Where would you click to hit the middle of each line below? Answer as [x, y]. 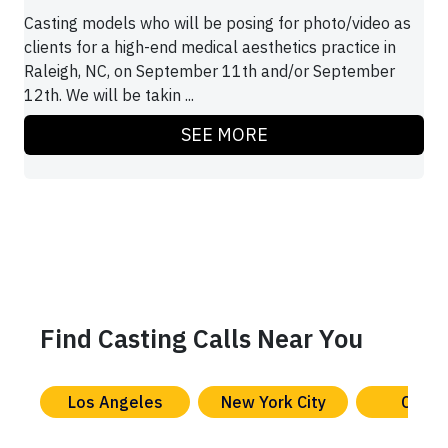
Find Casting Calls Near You [201, 339]
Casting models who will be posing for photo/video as [217, 23]
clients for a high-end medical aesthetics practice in [210, 47]
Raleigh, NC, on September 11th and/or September [209, 71]
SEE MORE [224, 135]
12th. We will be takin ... [109, 95]
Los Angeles [115, 402]
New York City [273, 402]
